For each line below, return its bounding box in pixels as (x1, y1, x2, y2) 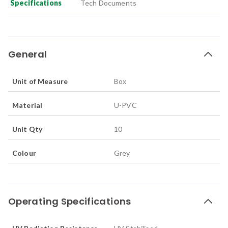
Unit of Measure (12, 76, 68, 85)
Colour (12, 148, 36, 157)
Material (12, 100, 43, 109)
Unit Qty (12, 124, 43, 133)
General (8, 47, 47, 61)
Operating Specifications (8, 194, 131, 208)
